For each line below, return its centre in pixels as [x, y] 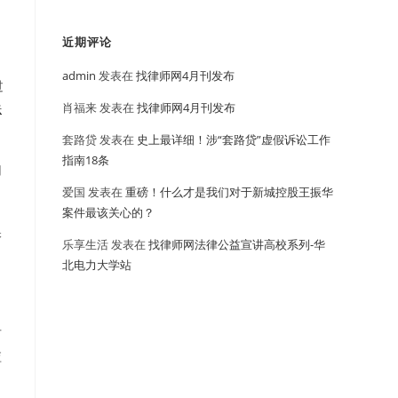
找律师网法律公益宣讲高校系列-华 [237, 244]
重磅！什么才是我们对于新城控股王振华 [229, 192]
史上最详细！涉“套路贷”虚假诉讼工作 [234, 139]
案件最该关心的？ [108, 212]
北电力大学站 [97, 265]
